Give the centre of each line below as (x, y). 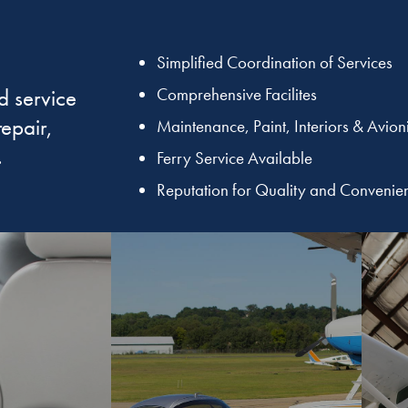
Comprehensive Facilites (237, 95)
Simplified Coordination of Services (275, 63)
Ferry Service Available (235, 158)
